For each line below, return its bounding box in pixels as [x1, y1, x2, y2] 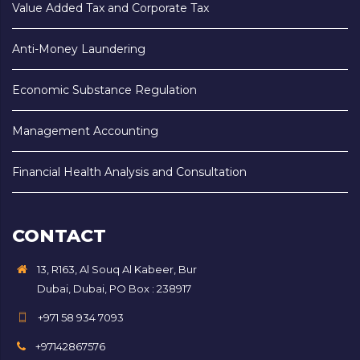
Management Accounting [12, 124, 158, 139]
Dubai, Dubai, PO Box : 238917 [36, 282, 191, 296]
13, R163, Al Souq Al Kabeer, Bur [36, 263, 197, 276]
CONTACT [12, 225, 106, 247]
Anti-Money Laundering [12, 42, 145, 57]
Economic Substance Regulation [12, 83, 197, 98]
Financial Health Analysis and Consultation [12, 165, 247, 180]
